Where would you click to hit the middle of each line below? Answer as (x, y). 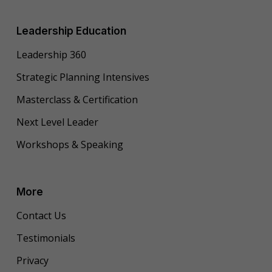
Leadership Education (71, 31)
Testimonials (46, 238)
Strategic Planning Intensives (83, 77)
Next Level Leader (57, 122)
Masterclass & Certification (77, 99)
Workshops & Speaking (70, 144)
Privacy (32, 260)
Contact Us (41, 215)
